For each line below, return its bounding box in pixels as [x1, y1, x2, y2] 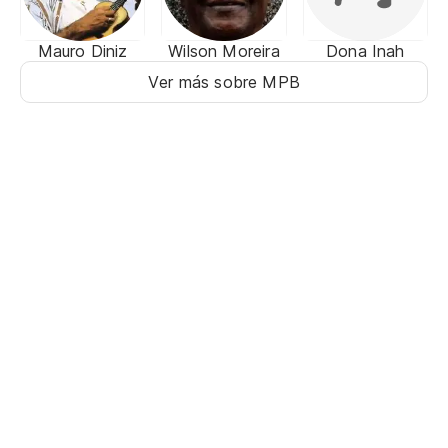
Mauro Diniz [37, 40, 128, 61]
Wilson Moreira [168, 40, 280, 61]
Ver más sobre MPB [147, 71, 301, 92]
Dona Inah [326, 40, 405, 61]
